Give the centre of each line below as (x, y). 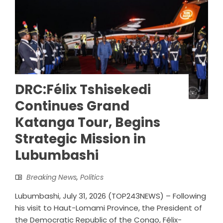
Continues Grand (72, 106)
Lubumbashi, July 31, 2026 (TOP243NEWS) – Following (111, 196)
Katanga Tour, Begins (88, 123)
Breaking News (52, 177)
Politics (92, 177)
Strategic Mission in (80, 139)
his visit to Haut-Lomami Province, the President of (109, 208)
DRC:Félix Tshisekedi (83, 90)
